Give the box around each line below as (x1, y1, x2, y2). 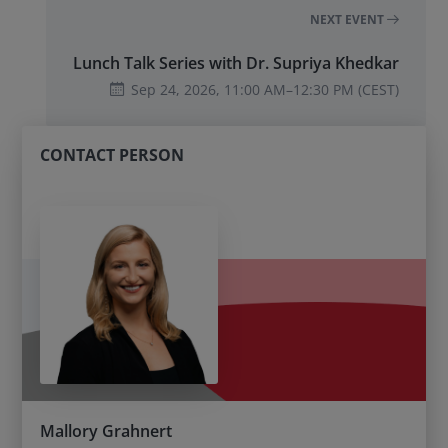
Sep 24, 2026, (130, 80, 224, 100)
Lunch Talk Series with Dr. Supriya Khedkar (72, 51, 399, 74)
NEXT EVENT (309, 11, 387, 29)
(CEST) (353, 80, 399, 100)
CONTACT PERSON (40, 143, 185, 166)
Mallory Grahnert (40, 420, 173, 443)
